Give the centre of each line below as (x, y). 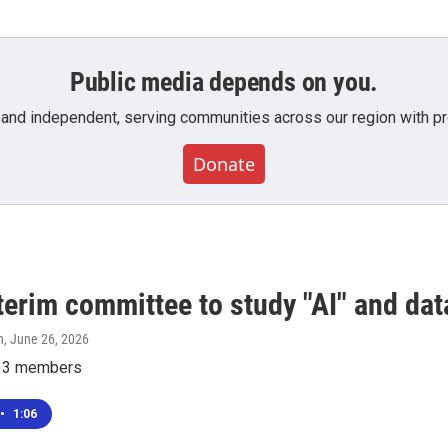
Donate (224, 164)
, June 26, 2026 (46, 339)
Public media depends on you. (224, 82)
